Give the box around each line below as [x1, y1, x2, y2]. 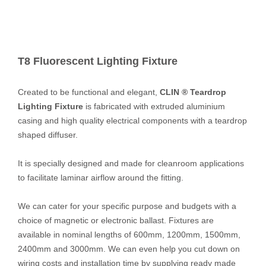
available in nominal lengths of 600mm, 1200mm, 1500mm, [18, 230, 240, 239]
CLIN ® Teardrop [160, 87, 226, 97]
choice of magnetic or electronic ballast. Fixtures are [18, 216, 214, 225]
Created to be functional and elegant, [18, 87, 160, 97]
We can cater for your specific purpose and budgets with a [18, 201, 236, 211]
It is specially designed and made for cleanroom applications [18, 159, 244, 168]
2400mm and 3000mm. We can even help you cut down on [18, 244, 240, 254]
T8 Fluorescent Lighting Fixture [18, 55, 178, 67]
